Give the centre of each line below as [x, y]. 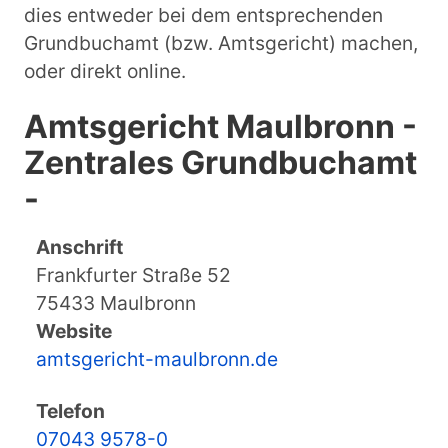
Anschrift [79, 247]
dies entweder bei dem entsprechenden [203, 15]
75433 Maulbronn [116, 303]
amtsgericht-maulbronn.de [157, 359]
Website [74, 331]
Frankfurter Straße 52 [133, 275]
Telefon [70, 411]
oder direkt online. [105, 71]
